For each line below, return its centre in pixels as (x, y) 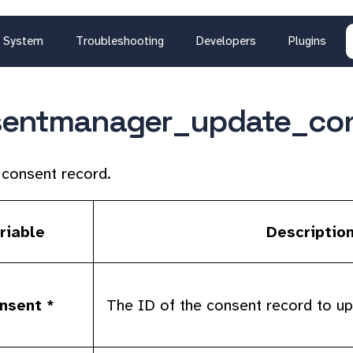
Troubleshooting (120, 41)
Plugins (307, 41)
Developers (226, 41)
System (23, 41)
